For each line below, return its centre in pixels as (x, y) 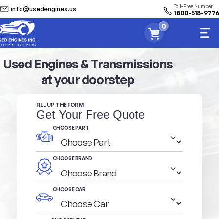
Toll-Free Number (193, 6)
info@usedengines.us (44, 9)
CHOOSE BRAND (72, 159)
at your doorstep (88, 79)
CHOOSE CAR (69, 189)
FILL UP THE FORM (60, 105)
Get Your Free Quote (90, 115)
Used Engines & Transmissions (88, 63)
